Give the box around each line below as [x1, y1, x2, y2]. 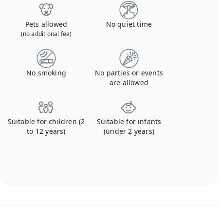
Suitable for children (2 [7, 117, 85, 126]
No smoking [26, 68, 66, 77]
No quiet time [106, 19, 152, 29]
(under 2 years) [104, 127, 154, 136]
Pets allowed [25, 19, 68, 29]
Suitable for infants [96, 117, 162, 126]
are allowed [109, 78, 149, 87]
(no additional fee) [20, 30, 72, 38]
